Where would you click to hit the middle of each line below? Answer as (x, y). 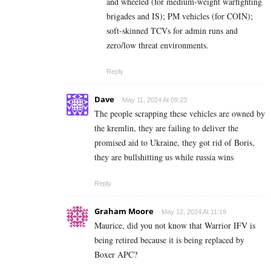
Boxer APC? (116, 254)
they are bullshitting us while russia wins (164, 157)
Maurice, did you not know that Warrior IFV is (175, 225)
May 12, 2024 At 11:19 (194, 211)
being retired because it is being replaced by (169, 240)
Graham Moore (124, 211)
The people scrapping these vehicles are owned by (180, 113)
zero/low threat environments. (158, 45)
